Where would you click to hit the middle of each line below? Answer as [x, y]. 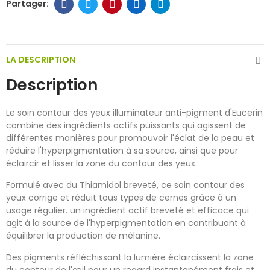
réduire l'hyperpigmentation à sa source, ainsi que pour [122, 150]
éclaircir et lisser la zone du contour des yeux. [102, 163]
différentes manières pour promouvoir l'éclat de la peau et [130, 138]
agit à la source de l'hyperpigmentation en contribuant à [126, 223]
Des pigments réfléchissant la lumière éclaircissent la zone [130, 257]
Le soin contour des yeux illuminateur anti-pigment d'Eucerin [134, 112]
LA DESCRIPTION [41, 59]
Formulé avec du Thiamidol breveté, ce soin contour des [125, 185]
